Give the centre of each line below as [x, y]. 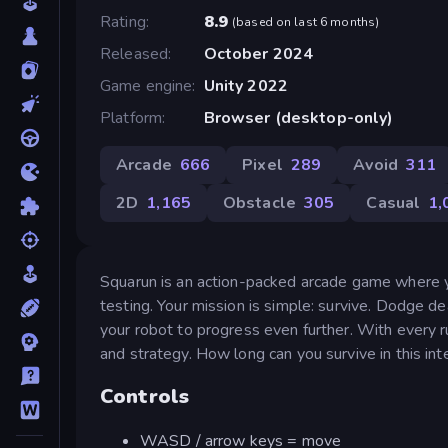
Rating [123, 21]
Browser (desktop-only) [298, 117]
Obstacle [259, 202]
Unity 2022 [245, 85]
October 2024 [258, 53]
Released [134, 53]
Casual [393, 202]
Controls [145, 397]
